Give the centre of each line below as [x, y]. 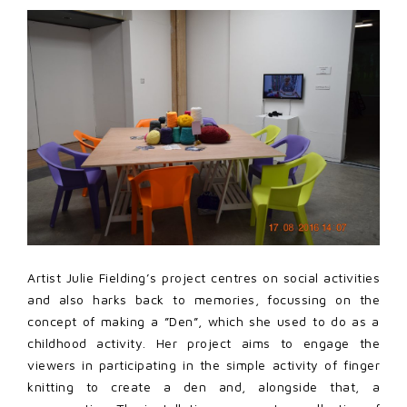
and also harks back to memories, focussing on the [203, 300]
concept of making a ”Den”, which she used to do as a [203, 322]
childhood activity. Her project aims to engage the [203, 343]
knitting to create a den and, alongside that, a [203, 387]
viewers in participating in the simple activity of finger [203, 365]
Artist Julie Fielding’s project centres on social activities [203, 278]
